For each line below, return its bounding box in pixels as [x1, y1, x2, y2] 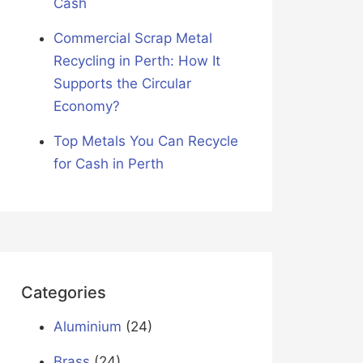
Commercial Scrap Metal [53, 30, 212, 47]
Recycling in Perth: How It [53, 53, 220, 70]
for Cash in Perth [53, 156, 164, 173]
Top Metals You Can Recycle [53, 133, 238, 150]
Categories [20, 283, 106, 303]
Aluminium [53, 318, 122, 335]
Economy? [53, 98, 120, 115]
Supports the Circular [53, 75, 191, 92]
